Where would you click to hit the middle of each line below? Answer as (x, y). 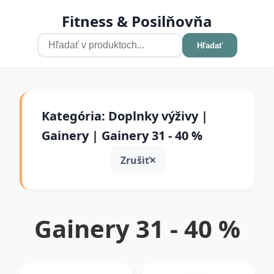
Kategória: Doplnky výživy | (125, 116)
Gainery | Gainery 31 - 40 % (122, 135)
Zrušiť (135, 160)
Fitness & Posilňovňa (137, 21)
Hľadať (209, 45)
